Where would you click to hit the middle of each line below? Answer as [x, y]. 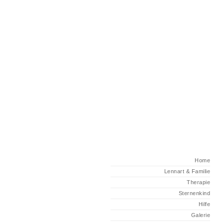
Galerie [200, 215]
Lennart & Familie [187, 171]
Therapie [198, 182]
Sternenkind [194, 193]
